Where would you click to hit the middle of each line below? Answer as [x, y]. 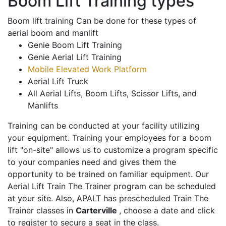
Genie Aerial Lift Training [75, 57]
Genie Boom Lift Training [75, 45]
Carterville [97, 211]
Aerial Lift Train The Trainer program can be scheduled [112, 186]
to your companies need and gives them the [92, 162]
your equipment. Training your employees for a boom [109, 138]
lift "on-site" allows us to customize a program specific [113, 150]
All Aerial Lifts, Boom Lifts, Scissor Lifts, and [112, 94]
